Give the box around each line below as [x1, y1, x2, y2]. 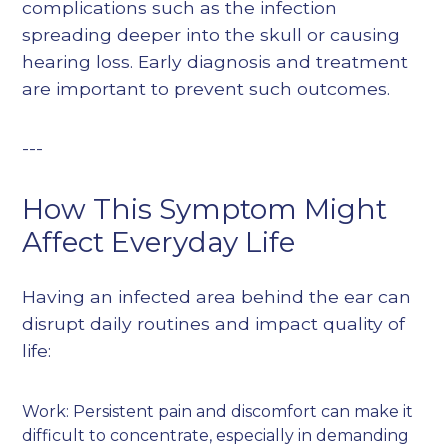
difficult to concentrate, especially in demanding [22, 426, 410, 446]
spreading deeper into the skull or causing [22, 24, 401, 46]
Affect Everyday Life [22, 225, 296, 260]
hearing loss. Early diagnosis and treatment [22, 51, 409, 73]
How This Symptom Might [22, 192, 388, 227]
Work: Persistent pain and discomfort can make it [22, 402, 414, 422]
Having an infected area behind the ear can [22, 286, 412, 308]
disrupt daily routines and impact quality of [22, 313, 406, 335]
